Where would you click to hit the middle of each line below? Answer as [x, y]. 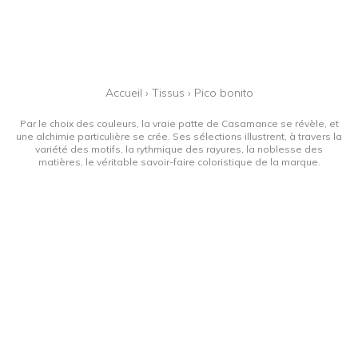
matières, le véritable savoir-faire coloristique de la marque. [179, 161]
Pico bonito [223, 92]
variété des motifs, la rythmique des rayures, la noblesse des [179, 149]
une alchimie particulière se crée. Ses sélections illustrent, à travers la [179, 136]
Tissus [168, 92]
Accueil [123, 92]
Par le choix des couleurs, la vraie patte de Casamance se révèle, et [179, 123]
